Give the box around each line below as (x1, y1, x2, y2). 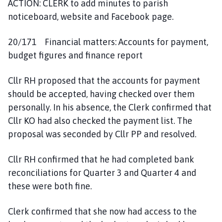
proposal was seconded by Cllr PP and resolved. (8, 128, 196, 139)
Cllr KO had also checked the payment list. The (8, 115, 192, 126)
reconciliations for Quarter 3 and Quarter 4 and (8, 167, 196, 178)
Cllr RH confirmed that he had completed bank (8, 154, 194, 165)
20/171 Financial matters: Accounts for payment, (8, 36, 208, 47)
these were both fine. (8, 180, 92, 191)
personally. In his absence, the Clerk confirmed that (8, 102, 212, 112)
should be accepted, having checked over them (8, 88, 195, 99)
